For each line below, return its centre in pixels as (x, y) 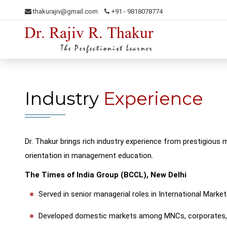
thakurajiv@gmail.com (64, 11)
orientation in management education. (89, 156)
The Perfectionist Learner (107, 48)
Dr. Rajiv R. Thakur (89, 35)
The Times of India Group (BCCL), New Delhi (105, 175)
